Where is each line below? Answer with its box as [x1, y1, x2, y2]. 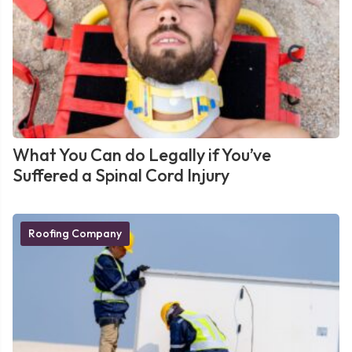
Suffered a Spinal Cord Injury [13, 164, 229, 186]
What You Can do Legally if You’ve [13, 144, 271, 166]
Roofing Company [28, 226, 122, 240]
